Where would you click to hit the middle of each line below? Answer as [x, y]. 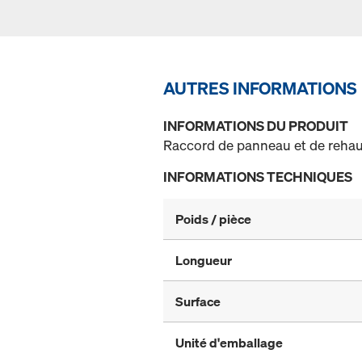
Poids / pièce [213, 219]
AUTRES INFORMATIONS [260, 88]
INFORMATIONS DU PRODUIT [256, 126]
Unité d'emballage [229, 343]
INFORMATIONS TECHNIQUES [258, 177]
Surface [198, 302]
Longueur [204, 261]
